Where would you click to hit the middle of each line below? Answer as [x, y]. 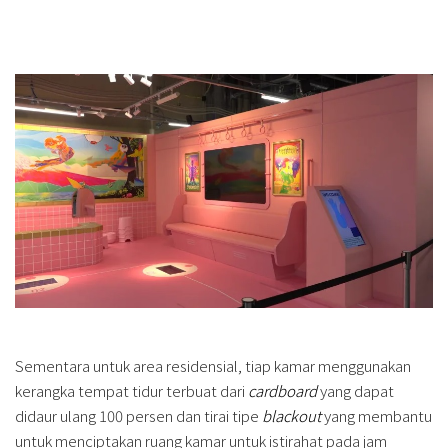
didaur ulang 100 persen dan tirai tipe [138, 415]
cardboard [282, 390]
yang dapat [357, 390]
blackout [291, 415]
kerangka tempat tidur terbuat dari [130, 390]
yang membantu [376, 415]
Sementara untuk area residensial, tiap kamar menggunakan [213, 365]
